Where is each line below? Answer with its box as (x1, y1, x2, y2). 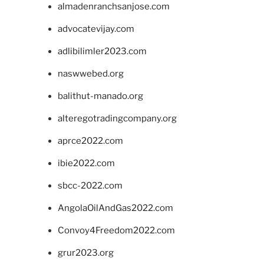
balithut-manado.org (57, 91, 143, 102)
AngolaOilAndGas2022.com (57, 203, 173, 214)
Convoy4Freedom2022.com (57, 225, 175, 236)
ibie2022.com (57, 158, 115, 169)
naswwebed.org (57, 68, 124, 80)
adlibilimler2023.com (57, 46, 147, 57)
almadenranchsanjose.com (57, 1, 170, 12)
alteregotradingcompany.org (57, 113, 177, 124)
